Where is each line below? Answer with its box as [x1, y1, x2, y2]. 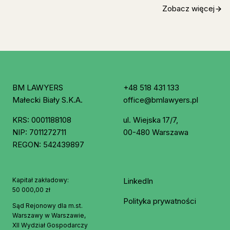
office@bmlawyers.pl [123, 95, 198, 105]
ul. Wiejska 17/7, [123, 115, 178, 125]
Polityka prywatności [123, 196, 196, 206]
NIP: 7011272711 [12, 127, 66, 138]
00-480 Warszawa [123, 127, 188, 138]
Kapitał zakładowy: [12, 176, 69, 184]
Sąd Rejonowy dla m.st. [12, 202, 83, 210]
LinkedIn [123, 176, 153, 186]
